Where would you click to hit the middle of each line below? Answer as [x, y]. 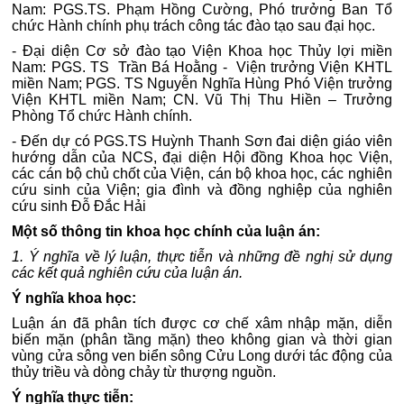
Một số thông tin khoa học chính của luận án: [166, 231]
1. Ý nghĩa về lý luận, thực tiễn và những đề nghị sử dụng [202, 257]
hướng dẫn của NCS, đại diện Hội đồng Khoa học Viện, [202, 157]
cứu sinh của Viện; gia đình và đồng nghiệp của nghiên [202, 190]
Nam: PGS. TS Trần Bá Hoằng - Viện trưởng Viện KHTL [202, 67]
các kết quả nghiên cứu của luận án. [128, 273]
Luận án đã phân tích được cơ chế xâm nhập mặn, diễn [202, 323]
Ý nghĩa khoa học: [74, 298]
